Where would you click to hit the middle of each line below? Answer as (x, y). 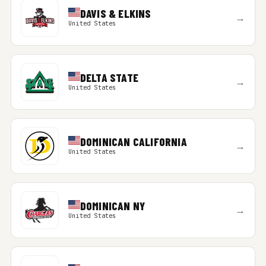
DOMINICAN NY (113, 206)
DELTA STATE (109, 77)
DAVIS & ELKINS (115, 13)
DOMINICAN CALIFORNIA (133, 142)
